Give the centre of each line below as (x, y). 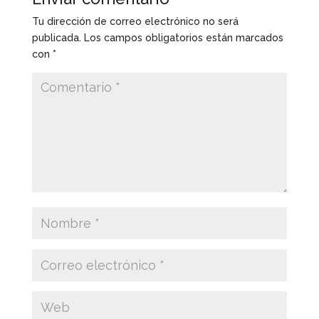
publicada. (56, 38)
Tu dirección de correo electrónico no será (135, 21)
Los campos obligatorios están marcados (183, 38)
